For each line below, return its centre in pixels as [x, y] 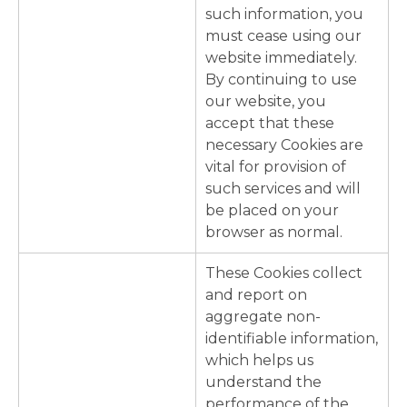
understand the [263, 382]
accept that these [270, 124]
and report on [256, 295]
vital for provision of [276, 167]
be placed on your [272, 211]
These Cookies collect [284, 273]
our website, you [266, 102]
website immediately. [281, 58]
